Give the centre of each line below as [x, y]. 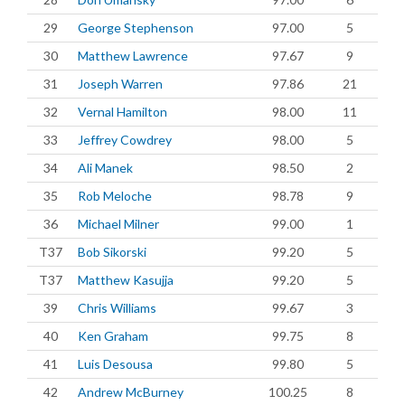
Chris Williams [117, 308]
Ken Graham [113, 336]
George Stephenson [136, 28]
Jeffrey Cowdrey [125, 140]
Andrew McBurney [131, 392]
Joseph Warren [120, 84]
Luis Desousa [115, 364]
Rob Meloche [115, 196]
